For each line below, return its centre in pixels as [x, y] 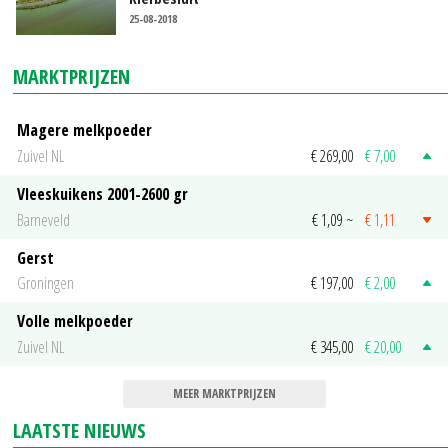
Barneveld [43, 219]
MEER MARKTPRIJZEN [224, 393]
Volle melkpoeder [75, 321]
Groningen [45, 283]
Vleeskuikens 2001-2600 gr [102, 194]
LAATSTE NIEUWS [80, 430]
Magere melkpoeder [84, 130]
